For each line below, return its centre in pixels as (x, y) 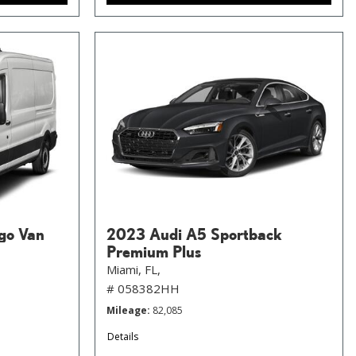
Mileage (127, 310)
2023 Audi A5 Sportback (194, 233)
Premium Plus (154, 251)
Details (123, 336)
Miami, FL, (133, 269)
